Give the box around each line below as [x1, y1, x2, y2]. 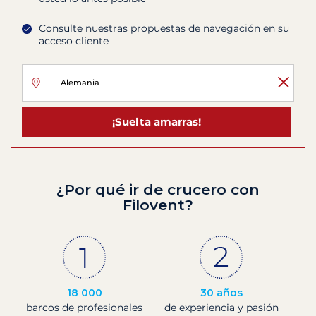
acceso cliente [39, 35, 109, 48]
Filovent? [123, 195, 193, 214]
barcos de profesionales [26, 300, 142, 314]
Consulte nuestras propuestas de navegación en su [39, 22, 289, 35]
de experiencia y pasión [164, 300, 279, 314]
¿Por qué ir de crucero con [56, 180, 260, 198]
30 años [200, 286, 243, 299]
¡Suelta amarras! [111, 114, 201, 128]
